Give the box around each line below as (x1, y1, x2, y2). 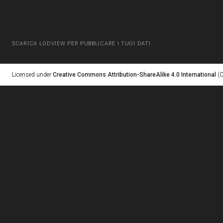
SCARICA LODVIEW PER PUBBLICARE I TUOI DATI (12, 40, 151, 47)
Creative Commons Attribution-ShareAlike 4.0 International (53, 71, 216, 78)
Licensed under (12, 71, 53, 78)
